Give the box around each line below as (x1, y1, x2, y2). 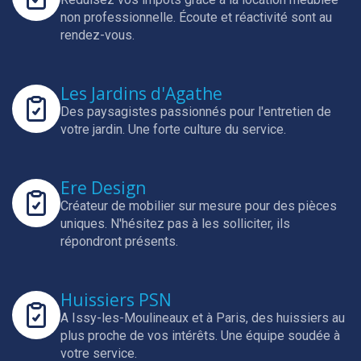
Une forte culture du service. (128, 122, 286, 137)
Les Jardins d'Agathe (60, 82, 222, 105)
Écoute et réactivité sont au (179, 10, 332, 25)
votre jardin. (60, 122, 128, 137)
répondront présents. (60, 234, 178, 249)
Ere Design (60, 176, 146, 199)
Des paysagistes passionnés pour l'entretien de (60, 104, 331, 119)
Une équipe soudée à (221, 328, 340, 343)
